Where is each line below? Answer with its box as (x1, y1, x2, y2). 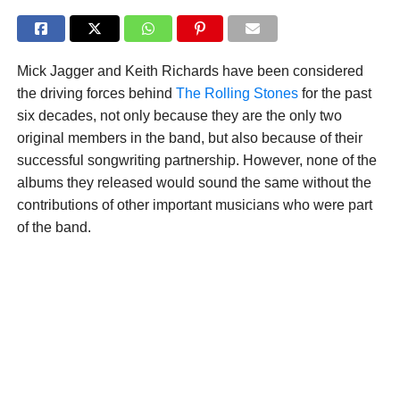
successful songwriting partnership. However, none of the (16, 153, 377, 169)
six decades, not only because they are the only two (16, 108, 342, 124)
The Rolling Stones (175, 86, 298, 102)
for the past (297, 86, 371, 102)
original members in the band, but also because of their (16, 130, 362, 146)
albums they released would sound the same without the (16, 175, 371, 191)
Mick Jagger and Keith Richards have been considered (16, 63, 363, 79)
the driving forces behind (16, 86, 176, 102)
